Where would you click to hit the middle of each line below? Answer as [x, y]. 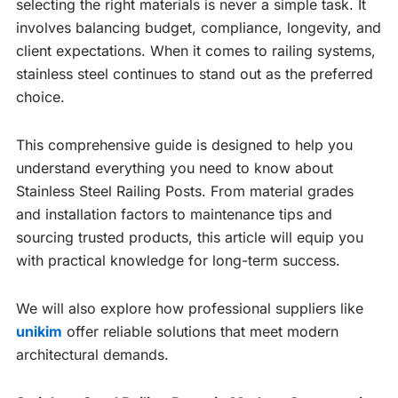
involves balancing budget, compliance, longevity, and [199, 28]
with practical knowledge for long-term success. [178, 261]
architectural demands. [92, 355]
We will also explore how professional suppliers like [190, 309]
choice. [40, 97]
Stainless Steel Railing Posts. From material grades [185, 191]
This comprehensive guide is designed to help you [184, 145]
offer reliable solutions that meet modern [200, 332]
